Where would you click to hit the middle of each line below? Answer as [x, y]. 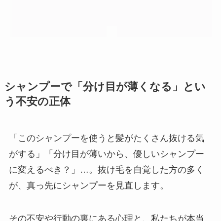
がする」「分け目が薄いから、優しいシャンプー [106, 154]
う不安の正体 [37, 101]
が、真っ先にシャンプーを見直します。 [89, 185]
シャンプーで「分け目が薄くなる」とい [105, 87]
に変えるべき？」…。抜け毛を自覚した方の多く [106, 169]
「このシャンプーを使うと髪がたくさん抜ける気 [106, 138]
